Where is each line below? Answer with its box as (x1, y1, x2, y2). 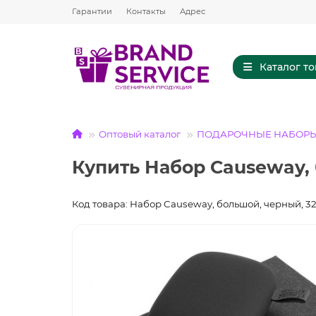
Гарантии (72, 6, 112, 16)
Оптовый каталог (99, 128, 181, 140)
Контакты (126, 6, 166, 16)
